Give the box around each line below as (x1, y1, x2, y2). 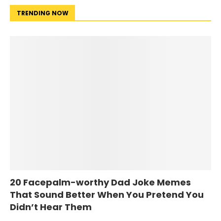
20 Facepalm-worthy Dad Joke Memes (10, 176, 191, 188)
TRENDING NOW (17, 8, 69, 17)
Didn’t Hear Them (10, 200, 92, 213)
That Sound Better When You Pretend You (10, 188, 204, 201)
